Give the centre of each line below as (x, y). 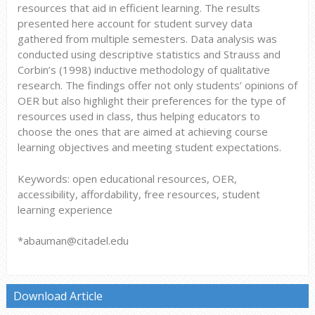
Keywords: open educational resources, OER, (127, 178)
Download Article (58, 296)
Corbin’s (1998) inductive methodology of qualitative (143, 70)
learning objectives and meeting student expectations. (149, 147)
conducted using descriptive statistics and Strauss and (149, 54)
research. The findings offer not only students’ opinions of (157, 85)
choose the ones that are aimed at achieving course (142, 132)
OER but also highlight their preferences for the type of (151, 101)
